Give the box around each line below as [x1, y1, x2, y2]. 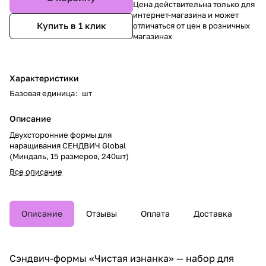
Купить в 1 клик [36, 20, 106, 31]
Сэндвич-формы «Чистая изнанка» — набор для [9, 252, 234, 264]
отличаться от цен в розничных [133, 20, 250, 30]
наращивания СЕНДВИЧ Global [9, 140, 126, 150]
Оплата [141, 208, 170, 218]
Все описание [9, 166, 62, 176]
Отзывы [86, 208, 117, 218]
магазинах [133, 31, 172, 41]
